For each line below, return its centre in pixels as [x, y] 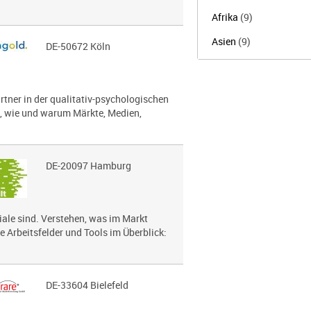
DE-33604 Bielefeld [87, 285]
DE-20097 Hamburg [88, 166]
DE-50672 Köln [78, 46]
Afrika [226, 17]
